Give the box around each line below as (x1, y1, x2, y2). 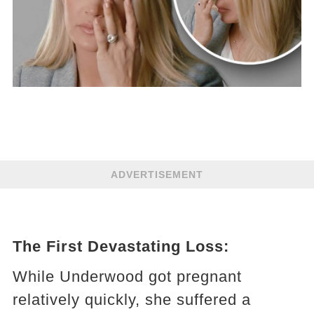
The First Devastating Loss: (12, 237, 229, 255)
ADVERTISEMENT (111, 168, 203, 180)
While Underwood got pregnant (12, 267, 242, 285)
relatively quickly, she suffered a (12, 290, 251, 308)
